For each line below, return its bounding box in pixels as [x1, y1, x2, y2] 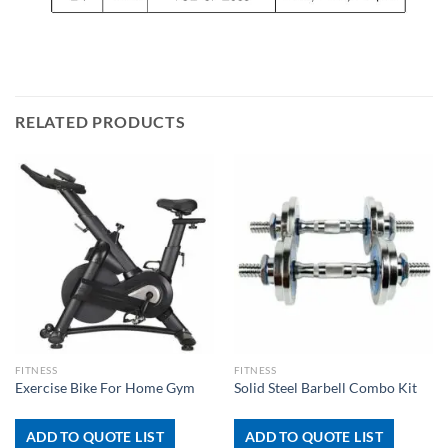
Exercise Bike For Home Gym [14, 379, 195, 396]
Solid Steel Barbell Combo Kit [233, 379, 417, 396]
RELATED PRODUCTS [15, 112, 186, 132]
